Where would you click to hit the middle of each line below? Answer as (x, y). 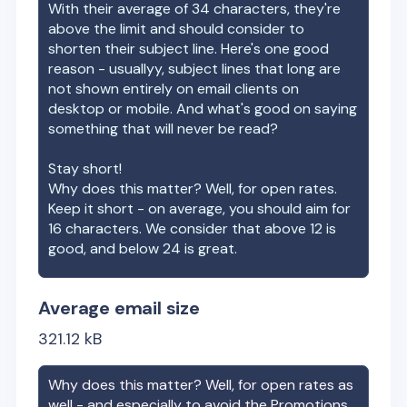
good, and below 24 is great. (143, 248)
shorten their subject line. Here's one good (189, 49)
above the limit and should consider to (177, 29)
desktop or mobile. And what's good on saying (203, 109)
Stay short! (85, 169)
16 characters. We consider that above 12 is (193, 228)
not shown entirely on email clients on (174, 89)
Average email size (119, 308)
